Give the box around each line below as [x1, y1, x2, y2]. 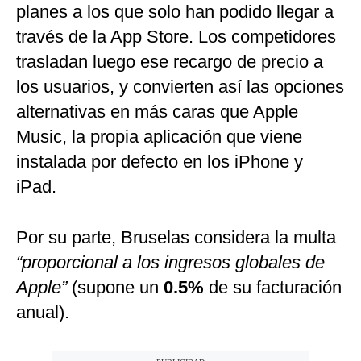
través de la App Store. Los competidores [16, 27, 336, 48]
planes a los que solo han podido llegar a [16, 2, 334, 23]
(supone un [67, 277, 164, 298]
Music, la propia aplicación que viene [16, 127, 302, 147]
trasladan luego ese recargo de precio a [16, 52, 323, 73]
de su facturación [204, 277, 342, 298]
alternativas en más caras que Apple [16, 102, 298, 122]
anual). [16, 302, 69, 323]
